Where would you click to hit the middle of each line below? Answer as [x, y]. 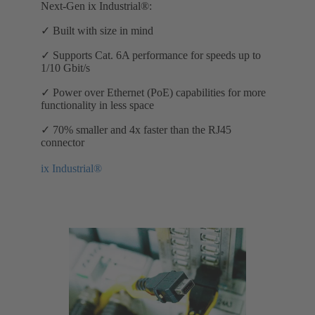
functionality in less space [99, 105]
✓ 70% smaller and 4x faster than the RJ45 [136, 129]
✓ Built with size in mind [100, 30]
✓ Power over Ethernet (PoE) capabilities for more [153, 92]
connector [64, 142]
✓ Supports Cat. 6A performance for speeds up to [151, 55]
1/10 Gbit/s [67, 67]
